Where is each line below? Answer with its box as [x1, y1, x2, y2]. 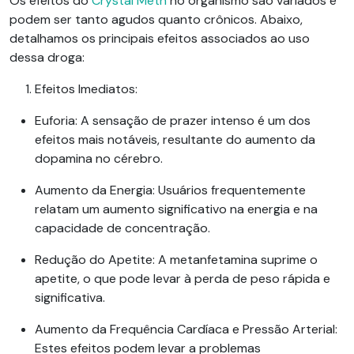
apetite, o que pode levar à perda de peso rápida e [35, 270, 330, 288]
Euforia [35, 112, 75, 130]
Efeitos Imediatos [35, 81, 135, 98]
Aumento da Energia [35, 182, 153, 199]
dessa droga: [9, 49, 85, 66]
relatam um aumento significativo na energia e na [35, 201, 318, 218]
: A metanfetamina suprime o [153, 251, 318, 269]
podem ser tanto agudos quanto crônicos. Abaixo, [9, 11, 303, 28]
